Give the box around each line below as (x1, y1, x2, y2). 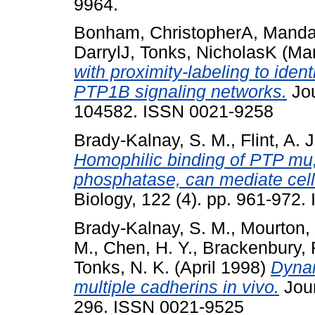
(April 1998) (169, 257, 271, 277)
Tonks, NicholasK (140, 43, 277, 63)
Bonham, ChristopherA (74, 23, 253, 43)
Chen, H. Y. (103, 238, 193, 257)
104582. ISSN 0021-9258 (74, 102, 274, 122)
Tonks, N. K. (74, 257, 169, 277)
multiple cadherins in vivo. (74, 277, 279, 297)
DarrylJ (74, 43, 130, 63)
